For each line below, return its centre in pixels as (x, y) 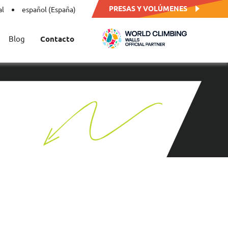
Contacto (57, 39)
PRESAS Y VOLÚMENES (148, 8)
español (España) (49, 9)
